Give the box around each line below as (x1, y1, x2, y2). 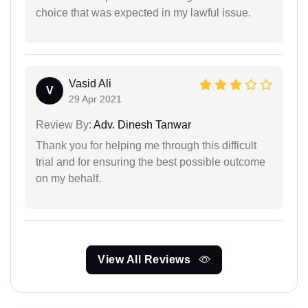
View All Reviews (98, 254, 194, 266)
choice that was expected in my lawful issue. (36, 7, 251, 19)
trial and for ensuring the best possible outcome (36, 156, 265, 168)
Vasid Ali (69, 78, 111, 90)
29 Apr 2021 (69, 93, 122, 105)
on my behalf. (36, 173, 101, 185)
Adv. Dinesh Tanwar (91, 119, 191, 131)
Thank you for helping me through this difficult (36, 140, 256, 152)
